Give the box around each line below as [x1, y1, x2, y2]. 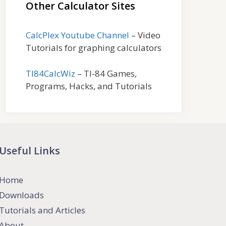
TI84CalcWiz [26, 67, 75, 79]
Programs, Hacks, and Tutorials [26, 80, 152, 92]
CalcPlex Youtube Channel [26, 29, 129, 41]
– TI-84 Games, [75, 67, 137, 79]
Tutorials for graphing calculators [26, 42, 161, 53]
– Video [129, 29, 160, 41]
